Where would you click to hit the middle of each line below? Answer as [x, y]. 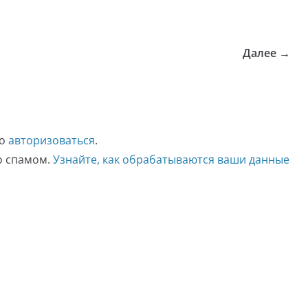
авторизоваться [52, 140]
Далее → [266, 53]
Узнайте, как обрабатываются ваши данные [171, 159]
